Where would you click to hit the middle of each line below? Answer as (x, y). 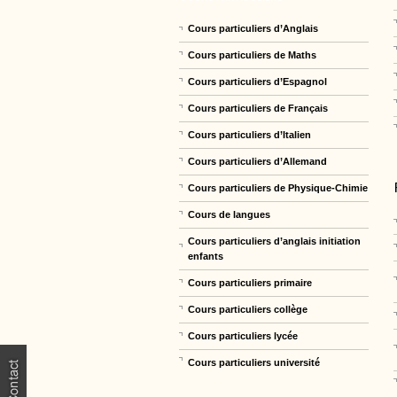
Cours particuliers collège (248, 309)
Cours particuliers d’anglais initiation (274, 241)
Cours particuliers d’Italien (249, 134)
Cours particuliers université (254, 362)
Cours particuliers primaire (250, 282)
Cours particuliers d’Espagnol (257, 81)
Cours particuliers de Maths (252, 54)
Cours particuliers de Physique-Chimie (278, 187)
